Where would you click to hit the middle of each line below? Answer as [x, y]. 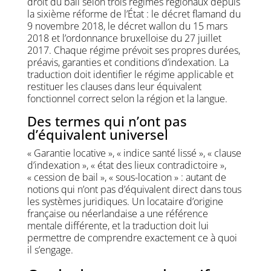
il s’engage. [50, 250]
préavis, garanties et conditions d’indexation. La [128, 62]
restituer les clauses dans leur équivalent [114, 86]
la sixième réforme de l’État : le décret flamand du [134, 14]
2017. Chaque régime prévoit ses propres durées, [133, 50]
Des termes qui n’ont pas [107, 121]
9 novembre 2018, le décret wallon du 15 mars [127, 26]
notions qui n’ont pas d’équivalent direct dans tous [134, 189]
